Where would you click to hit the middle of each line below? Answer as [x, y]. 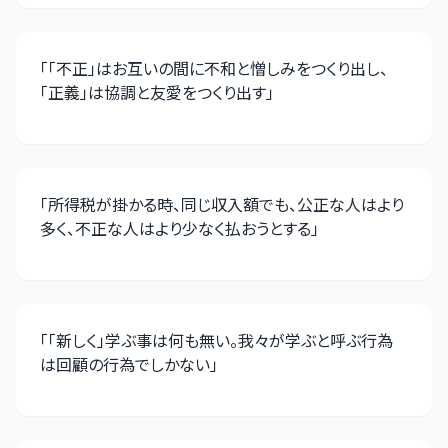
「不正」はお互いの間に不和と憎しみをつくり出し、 [218, 68]
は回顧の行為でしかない [125, 364]
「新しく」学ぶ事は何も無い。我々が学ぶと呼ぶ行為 [220, 340]
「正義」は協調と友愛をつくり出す [153, 92]
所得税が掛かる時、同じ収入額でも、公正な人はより [226, 204]
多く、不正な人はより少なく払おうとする [175, 228]
